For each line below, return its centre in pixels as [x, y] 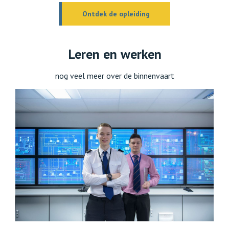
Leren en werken [114, 54]
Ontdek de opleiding [116, 14]
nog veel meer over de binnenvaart [114, 76]
